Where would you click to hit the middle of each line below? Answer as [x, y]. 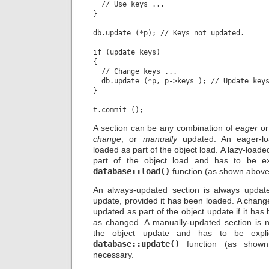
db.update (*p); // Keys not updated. [169, 33]
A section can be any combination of [165, 128]
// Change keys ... [135, 72]
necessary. [113, 254]
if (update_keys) [127, 53]
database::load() [131, 171]
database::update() [136, 243]
